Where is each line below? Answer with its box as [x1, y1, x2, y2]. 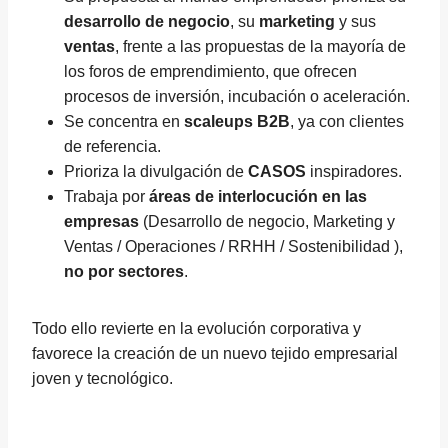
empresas [64, 213, 139, 230]
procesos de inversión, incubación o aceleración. [64, 88, 410, 105]
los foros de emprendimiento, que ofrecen [64, 63, 357, 80]
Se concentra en [64, 113, 184, 130]
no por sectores [64, 263, 184, 280]
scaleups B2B [184, 113, 290, 130]
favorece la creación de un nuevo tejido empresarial [32, 345, 398, 362]
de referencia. [64, 138, 161, 155]
